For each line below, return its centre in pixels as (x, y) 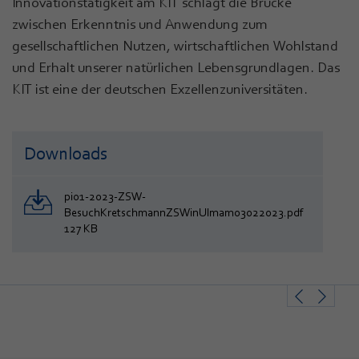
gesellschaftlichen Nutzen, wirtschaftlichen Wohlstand (175, 45)
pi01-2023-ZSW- (105, 196)
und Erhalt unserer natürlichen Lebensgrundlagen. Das (176, 67)
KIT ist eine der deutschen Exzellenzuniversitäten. (160, 89)
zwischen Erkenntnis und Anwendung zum (140, 24)
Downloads (66, 153)
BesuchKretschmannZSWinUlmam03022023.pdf (184, 212)
